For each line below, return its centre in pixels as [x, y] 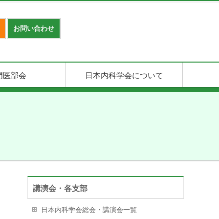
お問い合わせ [34, 28]
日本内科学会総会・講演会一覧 [89, 210]
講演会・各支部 [60, 188]
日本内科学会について [124, 76]
